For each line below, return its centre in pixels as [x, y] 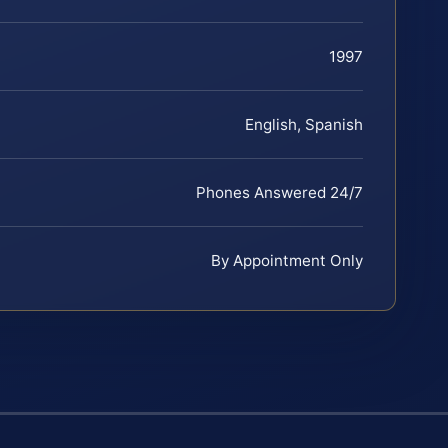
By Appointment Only [287, 261]
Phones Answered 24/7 [279, 193]
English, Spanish [304, 125]
